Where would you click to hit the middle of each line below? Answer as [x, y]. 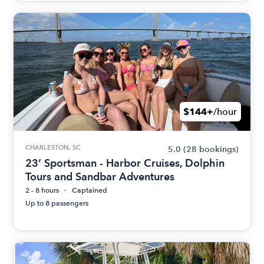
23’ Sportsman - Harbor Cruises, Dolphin [125, 163]
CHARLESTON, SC [53, 148]
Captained [90, 191]
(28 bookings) [211, 150]
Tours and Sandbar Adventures [100, 177]
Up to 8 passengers [57, 204]
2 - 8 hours [42, 191]
